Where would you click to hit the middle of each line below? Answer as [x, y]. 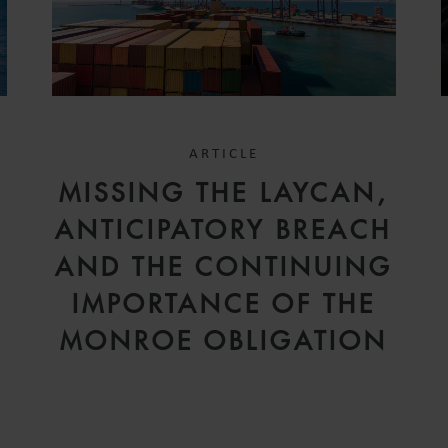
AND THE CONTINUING [223, 266]
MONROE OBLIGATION [223, 340]
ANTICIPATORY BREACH [224, 229]
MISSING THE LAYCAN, [224, 192]
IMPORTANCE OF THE [223, 303]
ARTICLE [223, 154]
